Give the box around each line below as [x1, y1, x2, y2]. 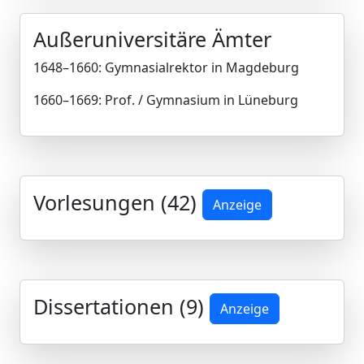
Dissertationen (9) [33, 292, 210, 320]
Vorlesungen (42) [33, 188, 202, 216]
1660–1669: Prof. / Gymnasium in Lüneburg [33, 91, 298, 109]
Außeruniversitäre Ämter [33, 25, 271, 53]
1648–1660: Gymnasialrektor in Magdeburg [33, 58, 299, 76]
